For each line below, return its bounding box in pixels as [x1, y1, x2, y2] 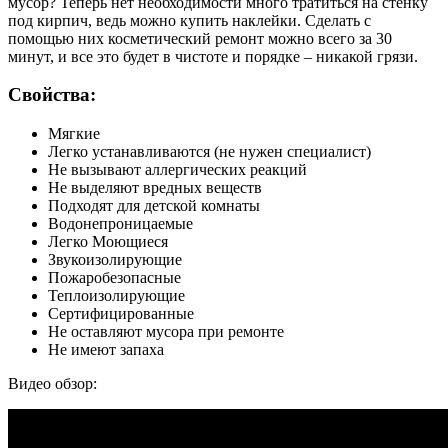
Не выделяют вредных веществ [48, 179, 262, 197]
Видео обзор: [8, 375, 97, 393]
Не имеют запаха [48, 341, 164, 359]
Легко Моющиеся [48, 233, 168, 251]
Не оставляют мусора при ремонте [48, 323, 284, 341]
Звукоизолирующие [48, 251, 182, 269]
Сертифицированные [48, 305, 194, 323]
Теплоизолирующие [48, 287, 185, 305]
